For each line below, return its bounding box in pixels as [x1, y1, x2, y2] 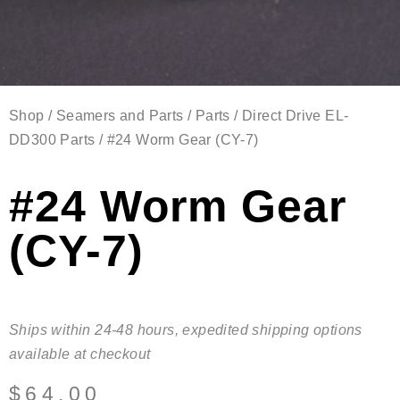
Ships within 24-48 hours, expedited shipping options [9, 322, 362, 337]
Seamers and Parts [55, 108, 184, 123]
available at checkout [9, 346, 151, 362]
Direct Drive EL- [242, 108, 349, 123]
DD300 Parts [9, 132, 96, 147]
